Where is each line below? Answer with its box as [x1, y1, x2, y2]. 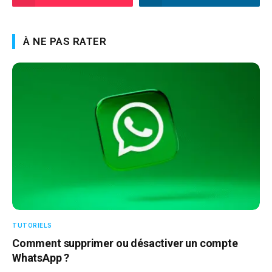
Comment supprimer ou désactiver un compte [12, 236, 238, 250]
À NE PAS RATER [23, 35, 107, 47]
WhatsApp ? [12, 251, 70, 264]
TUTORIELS [12, 221, 52, 229]
